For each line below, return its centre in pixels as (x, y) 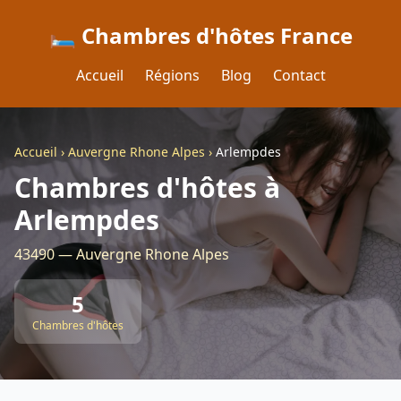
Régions (172, 75)
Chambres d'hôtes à (147, 188)
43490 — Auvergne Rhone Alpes (122, 254)
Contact (299, 75)
